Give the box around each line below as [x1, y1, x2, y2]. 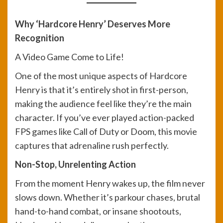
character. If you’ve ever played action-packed [15, 112, 194, 123]
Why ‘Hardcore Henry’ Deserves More [15, 18, 170, 30]
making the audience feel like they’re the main [15, 98, 192, 110]
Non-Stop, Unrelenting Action [15, 159, 136, 170]
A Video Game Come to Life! [15, 51, 124, 63]
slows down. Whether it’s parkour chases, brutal [15, 192, 200, 203]
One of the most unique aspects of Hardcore [15, 70, 187, 82]
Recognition [15, 32, 64, 44]
